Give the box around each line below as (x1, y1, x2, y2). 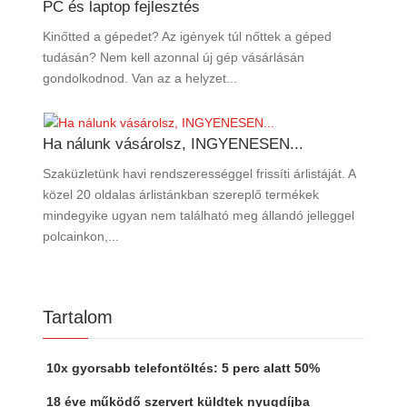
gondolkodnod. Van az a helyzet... (42, 71, 237, 86)
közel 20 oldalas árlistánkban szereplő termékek (42, 186, 319, 202)
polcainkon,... (42, 228, 119, 243)
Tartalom (42, 306, 113, 327)
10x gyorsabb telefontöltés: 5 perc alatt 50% (45, 360, 320, 375)
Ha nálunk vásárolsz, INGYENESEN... (42, 134, 303, 153)
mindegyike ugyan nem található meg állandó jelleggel (42, 207, 354, 223)
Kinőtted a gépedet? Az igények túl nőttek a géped (42, 29, 332, 45)
